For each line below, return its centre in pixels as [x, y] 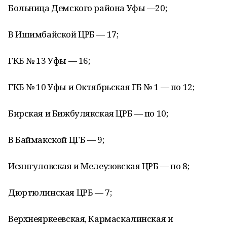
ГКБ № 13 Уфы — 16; [49, 61]
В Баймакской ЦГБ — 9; [56, 140]
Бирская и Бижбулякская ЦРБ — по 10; [88, 113]
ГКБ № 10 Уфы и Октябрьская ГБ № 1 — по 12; [101, 87]
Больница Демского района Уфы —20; [88, 8]
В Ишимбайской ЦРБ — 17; [63, 34]
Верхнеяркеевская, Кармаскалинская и [91, 219]
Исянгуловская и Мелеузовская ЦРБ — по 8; [99, 166]
